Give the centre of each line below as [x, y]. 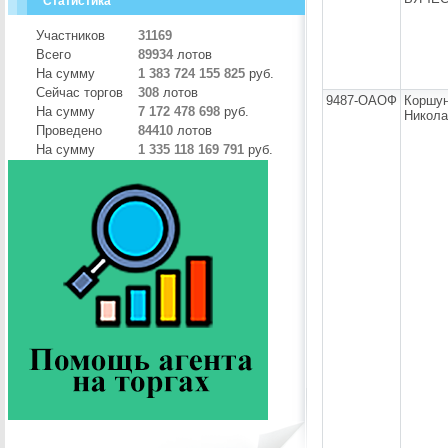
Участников [70, 35]
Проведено [69, 130]
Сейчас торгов [79, 92]
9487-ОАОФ [361, 100]
